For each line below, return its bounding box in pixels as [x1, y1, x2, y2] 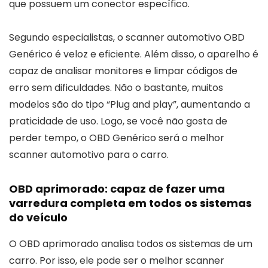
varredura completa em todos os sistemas [9, 195, 252, 211]
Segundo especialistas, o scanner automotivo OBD [9, 30, 245, 44]
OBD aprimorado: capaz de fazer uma [9, 181, 225, 196]
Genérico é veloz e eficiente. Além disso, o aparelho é [9, 47, 258, 61]
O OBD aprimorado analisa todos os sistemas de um [9, 236, 252, 251]
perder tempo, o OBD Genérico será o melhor [9, 130, 224, 145]
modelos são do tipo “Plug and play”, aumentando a [9, 97, 250, 111]
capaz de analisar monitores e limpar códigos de [9, 63, 237, 78]
